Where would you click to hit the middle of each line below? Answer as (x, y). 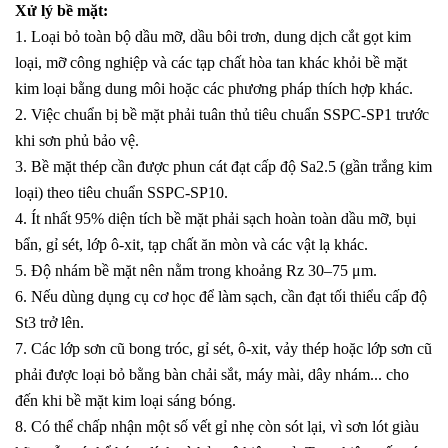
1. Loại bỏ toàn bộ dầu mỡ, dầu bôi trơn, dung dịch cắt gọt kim (213, 37)
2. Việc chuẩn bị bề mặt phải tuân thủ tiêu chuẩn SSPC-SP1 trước (222, 115)
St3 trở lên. (49, 323)
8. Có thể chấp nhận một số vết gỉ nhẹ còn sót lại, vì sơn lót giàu (217, 427)
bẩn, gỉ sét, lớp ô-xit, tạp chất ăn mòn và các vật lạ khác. (191, 245)
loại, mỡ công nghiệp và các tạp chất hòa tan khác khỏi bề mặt (211, 63)
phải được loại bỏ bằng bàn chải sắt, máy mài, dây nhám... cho (212, 375)
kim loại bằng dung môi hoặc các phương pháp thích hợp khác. (214, 89)
